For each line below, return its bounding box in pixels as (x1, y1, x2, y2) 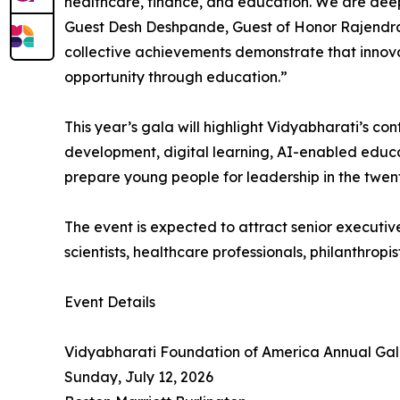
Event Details (64, 293, 155, 312)
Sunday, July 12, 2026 (64, 368, 213, 387)
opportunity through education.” (64, 68, 287, 87)
